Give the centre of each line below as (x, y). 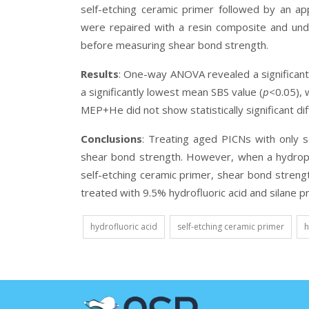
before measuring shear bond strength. (175, 45)
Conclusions (111, 139)
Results (100, 74)
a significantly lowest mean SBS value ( (172, 92)
